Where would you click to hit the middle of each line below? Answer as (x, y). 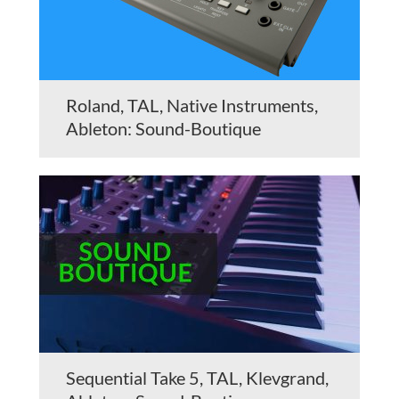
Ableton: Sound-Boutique (163, 129)
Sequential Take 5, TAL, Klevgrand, (197, 378)
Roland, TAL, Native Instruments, (192, 106)
